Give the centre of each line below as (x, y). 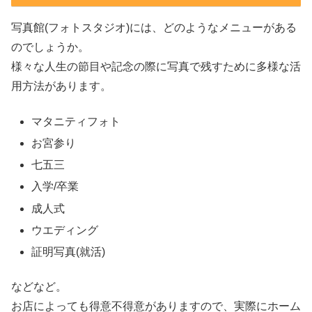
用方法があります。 (61, 86)
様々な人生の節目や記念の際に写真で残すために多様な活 (156, 67)
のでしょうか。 (50, 47)
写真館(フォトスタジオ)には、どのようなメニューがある (154, 28)
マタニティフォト (76, 121)
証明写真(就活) (69, 251)
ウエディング (65, 230)
